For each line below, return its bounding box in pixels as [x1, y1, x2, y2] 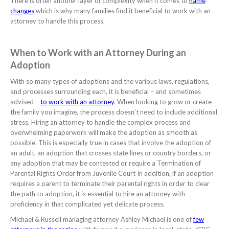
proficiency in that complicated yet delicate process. [10, 199, 165, 208]
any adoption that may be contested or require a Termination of [10, 158, 201, 167]
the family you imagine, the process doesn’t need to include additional [10, 107, 217, 116]
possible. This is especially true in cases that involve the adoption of [10, 138, 211, 147]
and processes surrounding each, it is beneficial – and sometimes [10, 87, 201, 96]
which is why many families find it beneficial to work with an [34, 6, 211, 15]
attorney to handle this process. [10, 16, 105, 25]
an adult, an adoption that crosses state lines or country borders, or [10, 148, 211, 157]
